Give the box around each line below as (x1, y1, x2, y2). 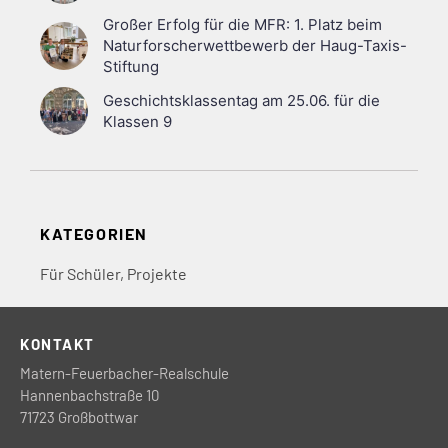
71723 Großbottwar (20, 408, 138, 426)
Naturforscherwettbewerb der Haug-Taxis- (103, 36, 407, 55)
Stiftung (103, 57, 159, 76)
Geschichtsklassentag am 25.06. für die (103, 91, 380, 110)
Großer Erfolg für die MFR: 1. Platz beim (103, 15, 382, 34)
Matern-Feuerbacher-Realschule (20, 364, 229, 382)
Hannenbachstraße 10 (20, 386, 159, 404)
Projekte (127, 264, 187, 283)
